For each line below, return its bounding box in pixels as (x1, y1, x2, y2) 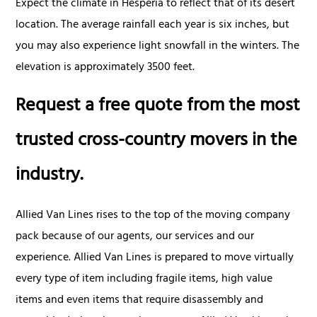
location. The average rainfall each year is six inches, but (16, 14, 290, 36)
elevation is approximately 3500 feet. (16, 57, 195, 79)
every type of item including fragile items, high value (16, 268, 273, 290)
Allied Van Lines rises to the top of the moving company (16, 204, 291, 226)
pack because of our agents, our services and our (16, 226, 255, 248)
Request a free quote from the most (16, 89, 301, 125)
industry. (16, 158, 83, 194)
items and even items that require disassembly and (16, 289, 264, 311)
